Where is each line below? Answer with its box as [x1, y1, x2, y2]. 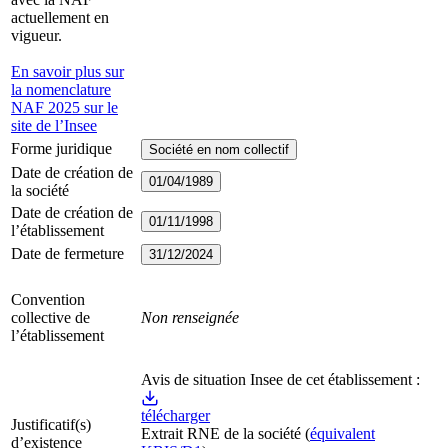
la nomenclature [11, 81, 111, 99]
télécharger [141, 407, 210, 425]
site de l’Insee [11, 117, 97, 135]
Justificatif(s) [11, 416, 91, 434]
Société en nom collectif [149, 142, 289, 158]
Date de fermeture [11, 245, 124, 263]
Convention [11, 291, 85, 309]
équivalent [310, 425, 375, 443]
